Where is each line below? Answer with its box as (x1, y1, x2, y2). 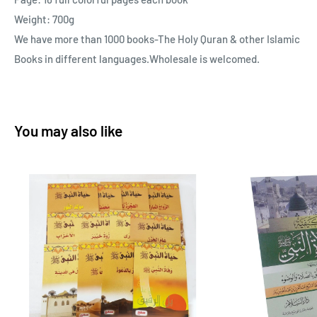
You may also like (14, 121, 122, 139)
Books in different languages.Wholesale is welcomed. (14, 52, 260, 65)
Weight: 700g (14, 12, 74, 25)
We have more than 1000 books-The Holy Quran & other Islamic (14, 32, 300, 45)
